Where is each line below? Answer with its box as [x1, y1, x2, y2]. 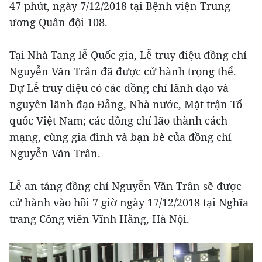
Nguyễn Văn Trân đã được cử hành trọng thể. [9, 64, 236, 79]
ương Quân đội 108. [9, 15, 108, 30]
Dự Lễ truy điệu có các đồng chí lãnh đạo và [9, 81, 229, 95]
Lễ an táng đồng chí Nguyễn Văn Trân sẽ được [9, 179, 242, 194]
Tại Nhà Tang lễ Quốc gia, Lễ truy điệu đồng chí [9, 48, 247, 63]
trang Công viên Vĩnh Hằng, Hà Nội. [9, 212, 189, 226]
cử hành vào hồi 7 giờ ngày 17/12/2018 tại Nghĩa [9, 195, 249, 210]
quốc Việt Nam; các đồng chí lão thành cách [9, 113, 227, 128]
